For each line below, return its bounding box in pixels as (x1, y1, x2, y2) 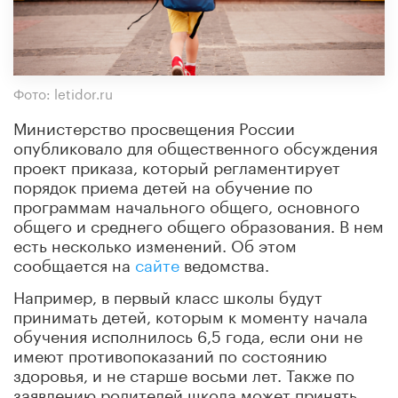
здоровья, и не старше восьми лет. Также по (13, 360, 354, 386)
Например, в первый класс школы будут (13, 282, 322, 307)
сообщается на (13, 250, 135, 275)
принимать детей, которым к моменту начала (13, 301, 368, 327)
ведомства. (179, 250, 269, 275)
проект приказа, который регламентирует (13, 152, 340, 178)
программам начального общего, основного (13, 191, 360, 217)
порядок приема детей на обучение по (13, 171, 313, 197)
